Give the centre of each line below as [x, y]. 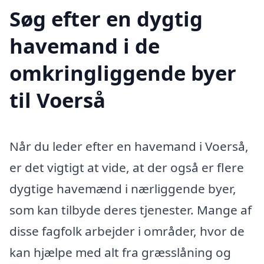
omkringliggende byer [123, 72]
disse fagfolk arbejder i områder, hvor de [127, 231]
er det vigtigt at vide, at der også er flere [127, 167]
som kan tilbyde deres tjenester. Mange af [131, 209]
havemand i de [85, 45]
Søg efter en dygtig [106, 18]
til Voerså [57, 100]
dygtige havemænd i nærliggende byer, [123, 188]
